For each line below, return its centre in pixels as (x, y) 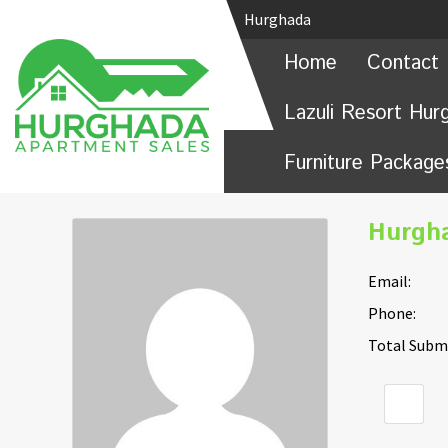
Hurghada (279, 19)
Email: (389, 280)
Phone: (391, 312)
